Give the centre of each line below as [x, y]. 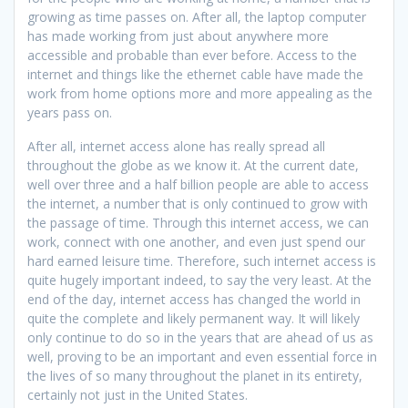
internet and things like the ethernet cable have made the [195, 75]
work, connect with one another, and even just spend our [196, 242]
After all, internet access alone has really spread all [176, 147]
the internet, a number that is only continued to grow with [198, 204]
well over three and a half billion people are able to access [198, 185]
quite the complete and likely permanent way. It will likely [194, 319]
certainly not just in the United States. [138, 395]
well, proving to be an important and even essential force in [202, 357]
